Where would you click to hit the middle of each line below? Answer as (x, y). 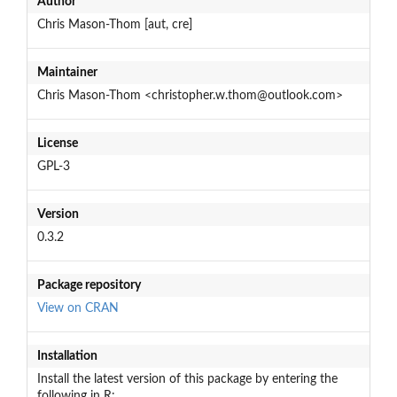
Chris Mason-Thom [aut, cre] (114, 24)
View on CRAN (78, 308)
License (57, 143)
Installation (67, 356)
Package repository (89, 285)
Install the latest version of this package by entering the (187, 379)
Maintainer (67, 72)
